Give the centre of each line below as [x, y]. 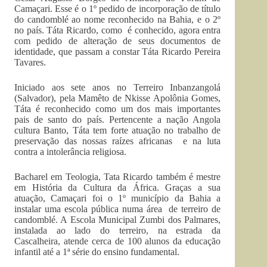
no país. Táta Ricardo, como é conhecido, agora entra [118, 30]
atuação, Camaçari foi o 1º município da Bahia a [118, 198]
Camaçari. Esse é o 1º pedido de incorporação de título [118, 9]
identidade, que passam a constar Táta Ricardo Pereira [118, 52]
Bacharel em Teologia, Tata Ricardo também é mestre [118, 177]
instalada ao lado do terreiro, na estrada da [118, 230]
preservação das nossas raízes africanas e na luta [118, 141]
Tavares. [30, 62]
